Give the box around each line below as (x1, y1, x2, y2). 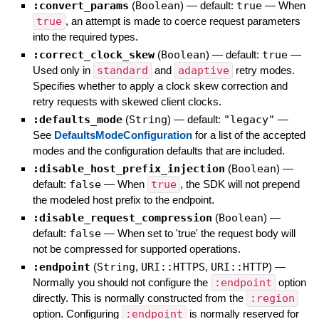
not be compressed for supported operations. (32, 242, 241, 255)
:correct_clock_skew (32, 48, 155, 61)
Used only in (32, 63, 93, 76)
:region (249, 291, 295, 305)
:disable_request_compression (32, 211, 212, 224)
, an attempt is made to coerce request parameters (65, 14, 300, 27)
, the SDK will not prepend (179, 177, 300, 190)
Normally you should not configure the (32, 276, 211, 288)
